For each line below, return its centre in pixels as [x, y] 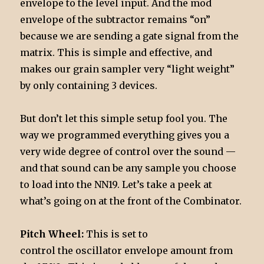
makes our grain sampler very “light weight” [128, 69]
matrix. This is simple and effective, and [116, 53]
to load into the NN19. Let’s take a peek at [116, 185]
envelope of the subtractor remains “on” [115, 20]
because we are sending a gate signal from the [130, 36]
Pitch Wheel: [52, 234]
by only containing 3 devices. [89, 86]
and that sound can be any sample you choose [128, 168]
